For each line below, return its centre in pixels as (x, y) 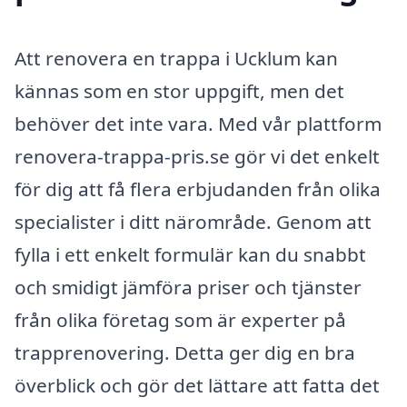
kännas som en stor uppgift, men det (179, 91)
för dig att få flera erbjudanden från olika (198, 189)
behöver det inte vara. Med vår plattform (198, 124)
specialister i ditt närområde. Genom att (193, 222)
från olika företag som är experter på (180, 320)
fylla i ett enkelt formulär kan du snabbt (190, 255)
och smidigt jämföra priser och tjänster (188, 288)
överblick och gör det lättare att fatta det (197, 386)
